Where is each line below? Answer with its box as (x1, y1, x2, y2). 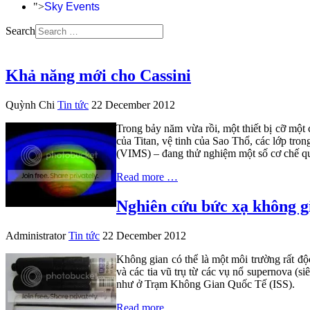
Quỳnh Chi (6, 98, 55, 111)
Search (6, 25, 35, 37)
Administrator (6, 229, 66, 241)
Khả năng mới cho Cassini (6, 66, 191, 84)
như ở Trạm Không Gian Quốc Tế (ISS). (116, 277, 295, 290)
